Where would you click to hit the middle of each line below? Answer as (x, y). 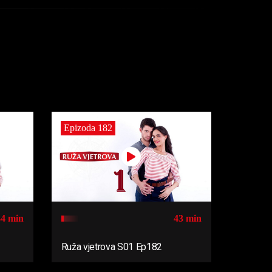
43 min (188, 218)
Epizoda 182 (88, 127)
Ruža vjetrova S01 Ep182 (112, 246)
